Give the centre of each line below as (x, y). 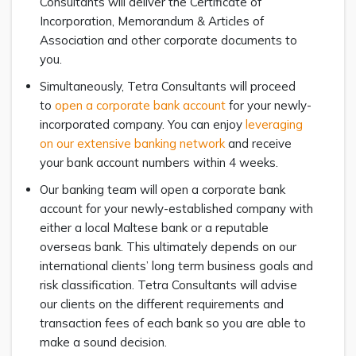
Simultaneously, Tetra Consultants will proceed (168, 86)
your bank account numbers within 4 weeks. (159, 162)
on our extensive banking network (132, 143)
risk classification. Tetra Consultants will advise (168, 284)
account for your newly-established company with (176, 208)
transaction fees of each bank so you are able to (173, 323)
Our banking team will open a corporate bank (163, 189)
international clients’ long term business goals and (176, 265)
